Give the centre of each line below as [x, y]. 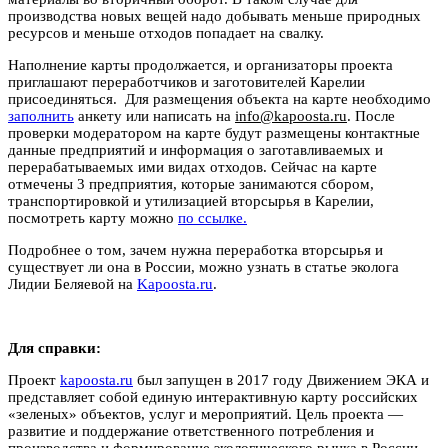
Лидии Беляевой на [72, 283]
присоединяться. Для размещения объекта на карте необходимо [219, 98]
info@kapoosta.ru [291, 115]
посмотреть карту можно [93, 217]
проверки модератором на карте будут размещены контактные [214, 132]
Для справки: [54, 347]
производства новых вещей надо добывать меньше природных [214, 15]
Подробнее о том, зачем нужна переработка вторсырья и [195, 249]
